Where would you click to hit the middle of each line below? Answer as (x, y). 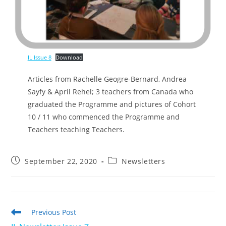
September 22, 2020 (61, 161)
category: (124, 169)
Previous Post (54, 212)
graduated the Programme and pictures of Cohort (111, 104)
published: (31, 169)
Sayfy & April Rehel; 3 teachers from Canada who (110, 91)
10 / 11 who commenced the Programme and (103, 117)
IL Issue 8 (39, 57)
